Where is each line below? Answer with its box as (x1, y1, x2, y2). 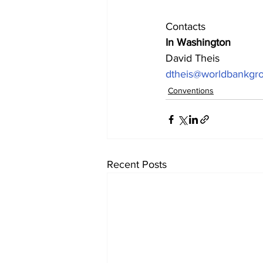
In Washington (166, 36, 231, 49)
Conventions (168, 86, 214, 96)
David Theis (166, 52, 220, 65)
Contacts (166, 21, 205, 33)
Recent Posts (107, 159, 167, 171)
